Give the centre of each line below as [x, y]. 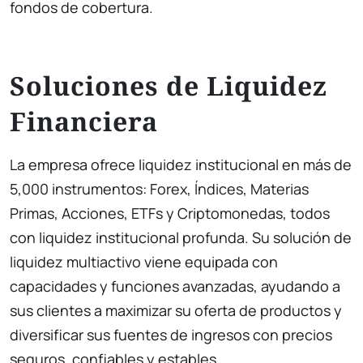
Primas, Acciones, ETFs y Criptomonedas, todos [170, 213]
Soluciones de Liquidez [169, 85]
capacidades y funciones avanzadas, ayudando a [175, 286]
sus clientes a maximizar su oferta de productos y [176, 310]
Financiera [84, 121]
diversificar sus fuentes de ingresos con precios [171, 335]
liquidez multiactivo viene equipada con [144, 262]
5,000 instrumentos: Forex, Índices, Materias [159, 189]
